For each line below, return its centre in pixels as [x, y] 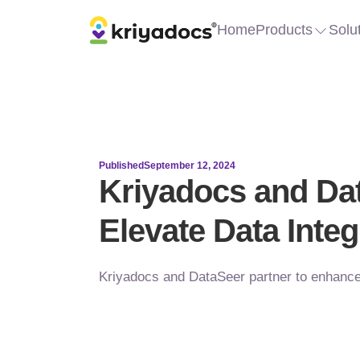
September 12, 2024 [189, 166]
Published [121, 166]
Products [284, 30]
